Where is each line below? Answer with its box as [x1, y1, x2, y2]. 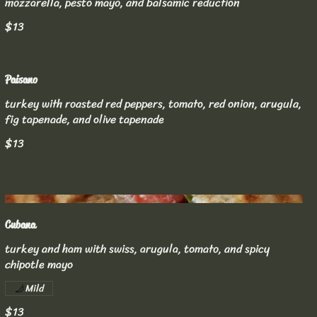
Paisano [4, 71, 38, 87]
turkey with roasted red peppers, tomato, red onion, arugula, [4, 93, 301, 114]
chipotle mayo [4, 254, 73, 275]
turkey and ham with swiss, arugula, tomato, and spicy [4, 238, 270, 260]
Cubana [4, 217, 35, 233]
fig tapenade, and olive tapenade [4, 108, 164, 129]
